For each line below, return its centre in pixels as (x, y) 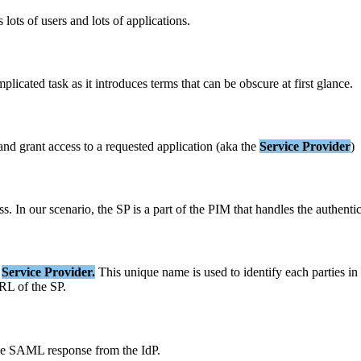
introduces (121, 83)
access (64, 147)
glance (333, 83)
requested (130, 147)
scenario (70, 209)
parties (328, 272)
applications (157, 21)
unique (141, 272)
